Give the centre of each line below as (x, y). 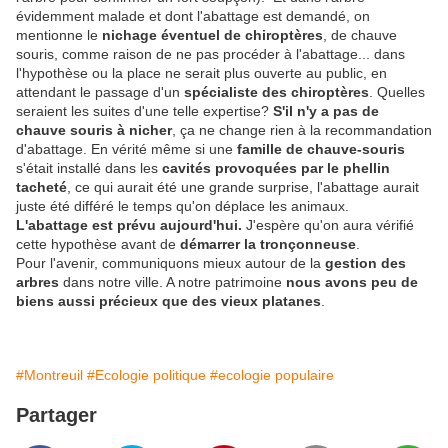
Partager (56, 415)
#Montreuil (49, 375)
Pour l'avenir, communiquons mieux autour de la (168, 263)
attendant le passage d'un (98, 92)
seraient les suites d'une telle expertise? (144, 111)
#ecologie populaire (272, 375)
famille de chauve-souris (321, 149)
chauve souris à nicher (94, 130)
